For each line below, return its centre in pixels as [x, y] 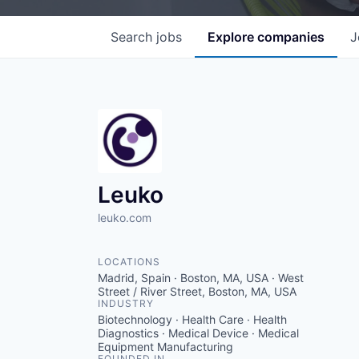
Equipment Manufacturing [165, 346]
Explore [232, 36]
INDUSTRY [126, 303]
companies [291, 36]
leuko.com [125, 217]
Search [133, 36]
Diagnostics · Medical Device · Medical [198, 333]
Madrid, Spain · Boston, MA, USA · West [201, 277]
